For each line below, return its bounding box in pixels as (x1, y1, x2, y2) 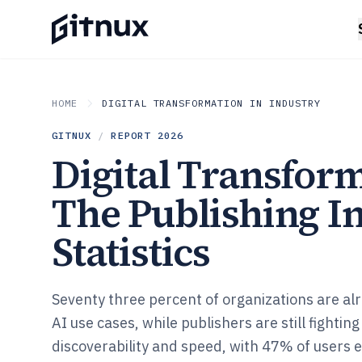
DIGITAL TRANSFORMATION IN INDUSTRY (101, 97, 321, 109)
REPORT (111, 129, 158, 141)
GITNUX (52, 129, 92, 141)
